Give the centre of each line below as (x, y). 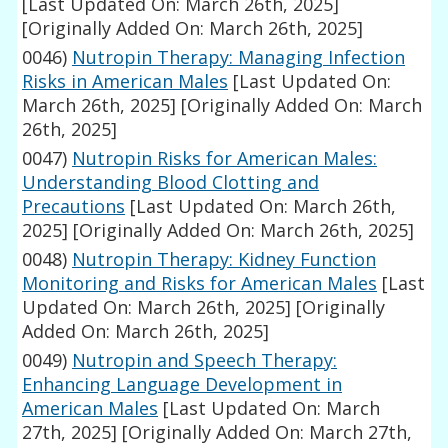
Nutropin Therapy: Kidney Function (224, 259)
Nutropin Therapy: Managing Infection (239, 57)
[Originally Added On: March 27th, (265, 432)
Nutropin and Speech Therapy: (205, 360)
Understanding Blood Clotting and (171, 182)
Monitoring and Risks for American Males (200, 283)
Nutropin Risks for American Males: (225, 158)
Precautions (74, 206)
